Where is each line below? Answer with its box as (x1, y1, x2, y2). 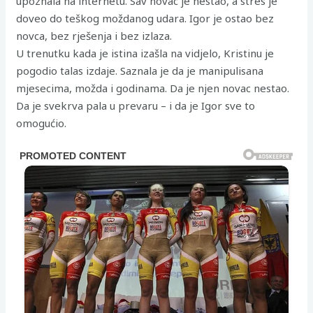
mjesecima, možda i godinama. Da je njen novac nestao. (16, 80, 290, 95)
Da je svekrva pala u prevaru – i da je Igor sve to (16, 98, 256, 112)
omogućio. (16, 115, 67, 130)
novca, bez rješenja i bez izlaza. (16, 28, 173, 43)
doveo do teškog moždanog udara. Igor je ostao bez (16, 10, 275, 25)
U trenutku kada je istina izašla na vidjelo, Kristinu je (16, 45, 275, 60)
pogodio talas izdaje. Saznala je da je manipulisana (16, 63, 264, 78)
